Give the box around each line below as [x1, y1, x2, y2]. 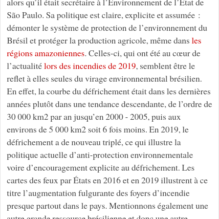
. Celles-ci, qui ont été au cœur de [84, 47, 200, 59]
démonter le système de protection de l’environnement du [6, 22, 207, 34]
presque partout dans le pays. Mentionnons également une [6, 199, 208, 212]
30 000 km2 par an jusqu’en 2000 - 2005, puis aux [6, 110, 181, 123]
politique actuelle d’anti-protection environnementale [6, 149, 193, 161]
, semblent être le [135, 60, 195, 72]
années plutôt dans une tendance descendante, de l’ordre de [6, 98, 212, 110]
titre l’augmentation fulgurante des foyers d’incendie [6, 187, 190, 199]
